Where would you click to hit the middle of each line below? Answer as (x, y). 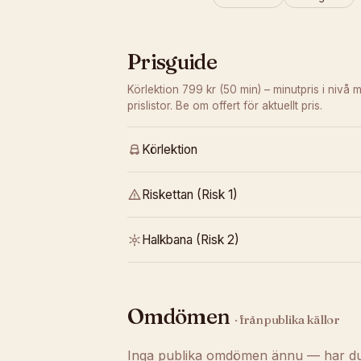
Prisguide (172, 62)
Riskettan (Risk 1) (190, 195)
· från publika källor (287, 320)
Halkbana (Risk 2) (191, 240)
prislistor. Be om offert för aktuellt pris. (225, 106)
